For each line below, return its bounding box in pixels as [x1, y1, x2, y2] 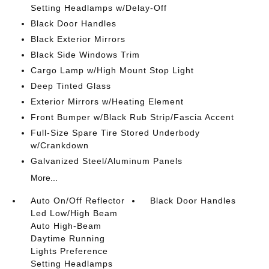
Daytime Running [30, 234, 105, 243]
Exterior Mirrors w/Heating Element [30, 97, 184, 106]
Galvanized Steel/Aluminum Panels [30, 156, 183, 166]
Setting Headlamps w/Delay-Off [30, 3, 167, 13]
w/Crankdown [30, 141, 89, 150]
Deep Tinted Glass [30, 81, 111, 91]
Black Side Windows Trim [30, 50, 140, 59]
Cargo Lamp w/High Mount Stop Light [30, 65, 194, 75]
